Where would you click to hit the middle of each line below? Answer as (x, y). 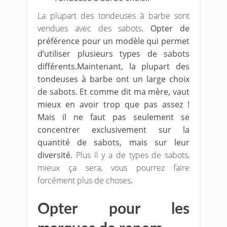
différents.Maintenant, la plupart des (113, 66)
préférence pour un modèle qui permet (113, 41)
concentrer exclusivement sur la (113, 130)
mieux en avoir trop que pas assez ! (113, 104)
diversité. (57, 155)
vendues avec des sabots (90, 28)
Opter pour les (113, 209)
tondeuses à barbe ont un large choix (113, 79)
